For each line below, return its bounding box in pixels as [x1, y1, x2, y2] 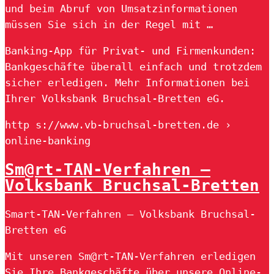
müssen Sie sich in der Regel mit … [5, 18, 213, 31]
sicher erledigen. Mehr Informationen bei [5, 76, 250, 89]
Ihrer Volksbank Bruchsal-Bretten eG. [5, 92, 225, 105]
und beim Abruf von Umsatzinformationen [5, 2, 237, 15]
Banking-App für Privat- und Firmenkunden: [5, 44, 256, 57]
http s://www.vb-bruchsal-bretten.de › [5, 118, 231, 131]
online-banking [5, 134, 91, 147]
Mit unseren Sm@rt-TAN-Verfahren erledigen [5, 250, 256, 263]
